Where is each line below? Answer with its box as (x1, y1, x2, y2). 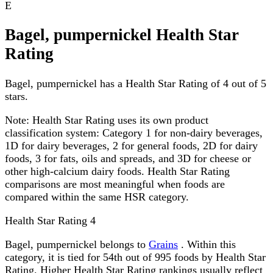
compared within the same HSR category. (5, 190, 189, 203)
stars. (5, 90, 28, 102)
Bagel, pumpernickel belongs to (5, 238, 149, 250)
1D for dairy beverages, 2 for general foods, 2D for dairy (5, 139, 258, 152)
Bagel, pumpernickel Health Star (5, 26, 239, 44)
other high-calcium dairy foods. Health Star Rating (5, 165, 230, 177)
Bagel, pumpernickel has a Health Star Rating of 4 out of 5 (5, 77, 266, 90)
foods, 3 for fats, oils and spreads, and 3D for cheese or (5, 152, 251, 165)
